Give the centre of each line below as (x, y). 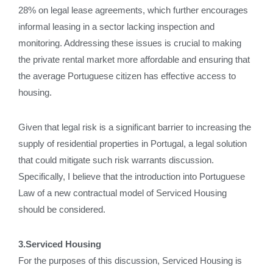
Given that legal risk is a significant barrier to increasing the (135, 127)
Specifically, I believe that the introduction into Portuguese (132, 176)
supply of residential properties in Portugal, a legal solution (133, 144)
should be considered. (62, 209)
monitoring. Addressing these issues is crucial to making (130, 43)
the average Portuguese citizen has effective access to (127, 76)
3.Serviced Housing (60, 244)
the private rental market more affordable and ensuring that (134, 59)
